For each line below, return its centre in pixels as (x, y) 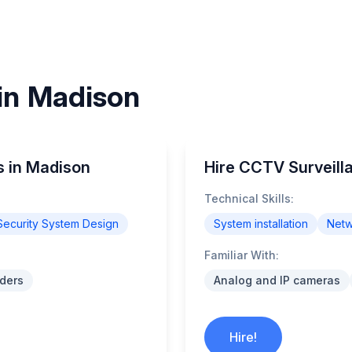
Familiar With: (242, 255)
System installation (261, 224)
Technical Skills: (249, 198)
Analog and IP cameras (277, 280)
